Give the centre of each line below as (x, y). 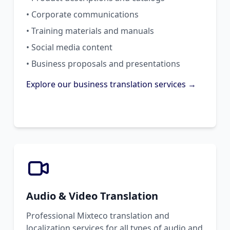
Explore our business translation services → (111, 84)
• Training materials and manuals (90, 31)
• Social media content (69, 47)
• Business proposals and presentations (103, 63)
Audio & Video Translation (92, 196)
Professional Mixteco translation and (98, 215)
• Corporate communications (82, 14)
